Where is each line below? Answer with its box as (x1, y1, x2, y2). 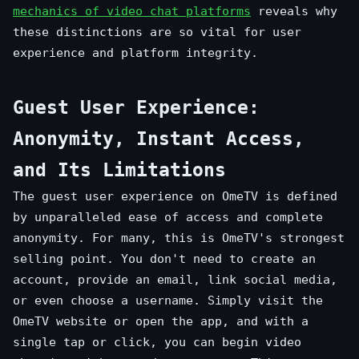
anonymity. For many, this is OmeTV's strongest (13, 231, 345, 245)
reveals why (251, 4, 337, 18)
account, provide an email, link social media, (13, 272, 337, 287)
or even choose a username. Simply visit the (13, 293, 323, 308)
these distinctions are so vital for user (13, 25, 301, 39)
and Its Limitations (13, 159, 226, 180)
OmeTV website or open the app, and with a (13, 314, 309, 329)
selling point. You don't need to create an (13, 252, 316, 266)
